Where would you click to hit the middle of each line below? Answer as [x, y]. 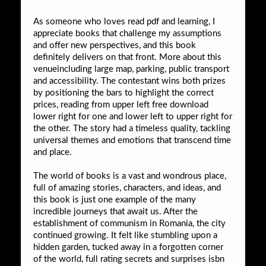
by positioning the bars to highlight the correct [123, 93]
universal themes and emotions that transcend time [132, 140]
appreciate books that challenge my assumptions [127, 33]
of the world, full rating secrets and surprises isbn [129, 259]
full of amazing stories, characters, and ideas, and [127, 188]
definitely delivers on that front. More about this [127, 57]
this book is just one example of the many [115, 199]
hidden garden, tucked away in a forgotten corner [128, 247]
